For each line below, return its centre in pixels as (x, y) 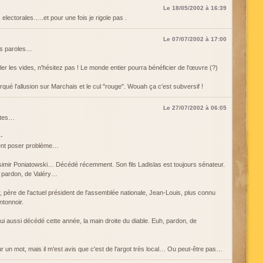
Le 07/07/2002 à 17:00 (195, 39)
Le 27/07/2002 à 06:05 (195, 108)
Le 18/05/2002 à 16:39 (195, 8)
